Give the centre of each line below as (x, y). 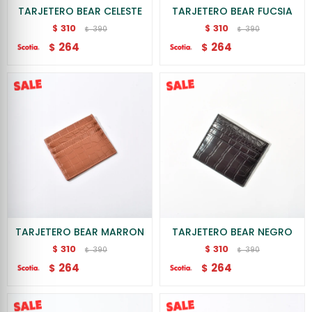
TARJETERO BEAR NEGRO (232, 232)
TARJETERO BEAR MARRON (80, 232)
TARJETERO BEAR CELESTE (80, 11)
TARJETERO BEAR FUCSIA (232, 11)
